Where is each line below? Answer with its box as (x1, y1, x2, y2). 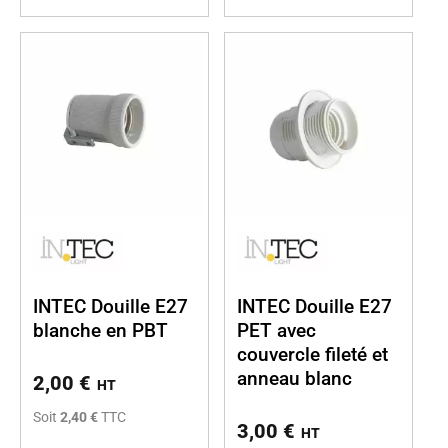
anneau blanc (237, 366, 352, 390)
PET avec (237, 318, 316, 342)
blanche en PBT (33, 318, 168, 342)
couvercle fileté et (237, 342, 388, 366)
